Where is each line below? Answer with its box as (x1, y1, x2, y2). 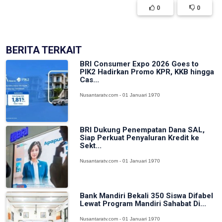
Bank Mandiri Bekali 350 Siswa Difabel (80, 191, 214, 201)
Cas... (80, 75, 100, 84)
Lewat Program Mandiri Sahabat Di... (80, 199, 207, 209)
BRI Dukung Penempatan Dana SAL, (80, 125, 205, 135)
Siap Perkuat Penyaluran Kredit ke (80, 133, 200, 143)
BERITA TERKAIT (6, 44, 82, 56)
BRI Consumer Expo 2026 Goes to (80, 59, 199, 68)
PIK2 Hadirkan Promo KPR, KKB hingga (80, 67, 215, 76)
